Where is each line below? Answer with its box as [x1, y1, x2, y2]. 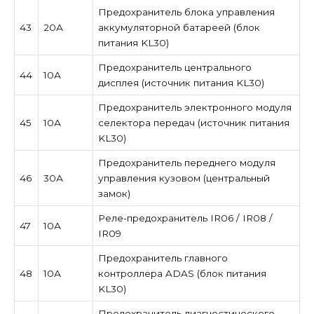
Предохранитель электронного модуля [97, 101, 292, 113]
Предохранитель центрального [97, 61, 252, 73]
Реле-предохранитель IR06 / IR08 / [97, 212, 273, 224]
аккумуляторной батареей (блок [97, 21, 260, 33]
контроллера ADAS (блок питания [97, 267, 266, 279]
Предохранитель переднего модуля [97, 156, 275, 168]
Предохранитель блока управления [97, 6, 275, 18]
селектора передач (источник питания [97, 116, 289, 128]
